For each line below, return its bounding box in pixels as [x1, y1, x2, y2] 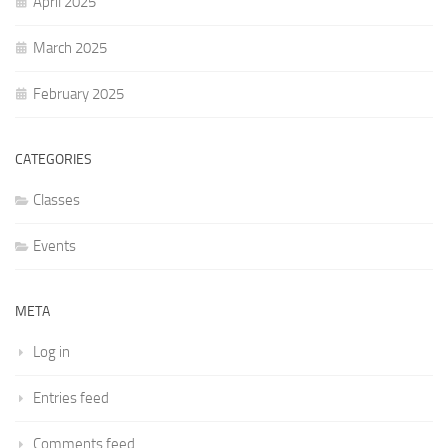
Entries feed [33, 389, 109, 407]
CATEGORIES [15, 151, 92, 168]
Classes [33, 191, 80, 209]
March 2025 [33, 39, 107, 57]
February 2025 [33, 85, 124, 103]
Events [33, 237, 76, 255]
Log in [33, 343, 70, 361]
